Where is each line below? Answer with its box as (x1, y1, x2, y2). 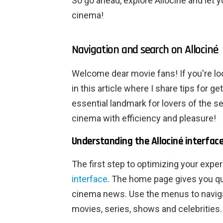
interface (72, 174, 108, 185)
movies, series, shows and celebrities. (72, 204, 222, 215)
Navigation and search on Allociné (72, 42, 218, 58)
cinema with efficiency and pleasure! (72, 113, 216, 124)
